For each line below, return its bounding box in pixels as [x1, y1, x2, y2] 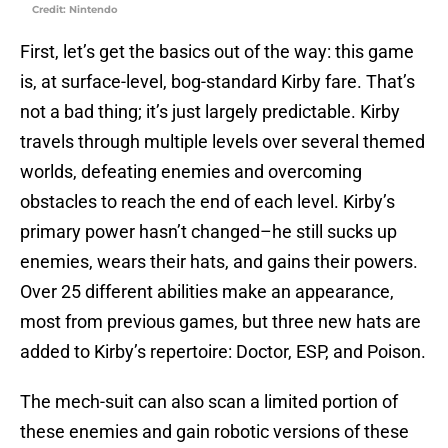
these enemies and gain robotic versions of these [20, 421, 409, 443]
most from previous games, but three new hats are [20, 311, 421, 333]
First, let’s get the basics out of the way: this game [20, 41, 414, 63]
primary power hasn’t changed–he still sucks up [20, 221, 397, 243]
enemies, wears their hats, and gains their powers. [20, 251, 418, 273]
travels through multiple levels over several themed [20, 131, 425, 153]
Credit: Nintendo [32, 3, 118, 17]
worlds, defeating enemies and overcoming [20, 161, 362, 183]
